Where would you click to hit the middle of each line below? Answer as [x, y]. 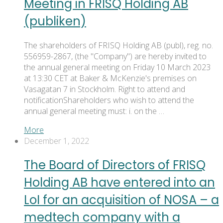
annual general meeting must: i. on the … [94, 111]
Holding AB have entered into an [119, 182]
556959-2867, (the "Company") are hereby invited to [115, 56]
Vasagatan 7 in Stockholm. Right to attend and [105, 89]
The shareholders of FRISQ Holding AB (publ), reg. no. [118, 45]
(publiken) [55, 21]
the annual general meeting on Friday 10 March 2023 [117, 67]
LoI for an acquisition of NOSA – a [121, 200]
